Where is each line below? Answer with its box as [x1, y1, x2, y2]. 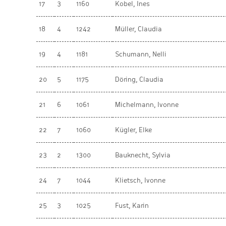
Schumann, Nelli [115, 50, 166, 58]
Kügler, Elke [115, 126, 152, 134]
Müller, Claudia [115, 25, 162, 33]
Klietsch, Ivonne [115, 177, 165, 184]
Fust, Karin [115, 202, 149, 209]
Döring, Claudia [115, 76, 163, 83]
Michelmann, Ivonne [115, 101, 179, 108]
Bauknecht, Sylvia [115, 151, 171, 159]
